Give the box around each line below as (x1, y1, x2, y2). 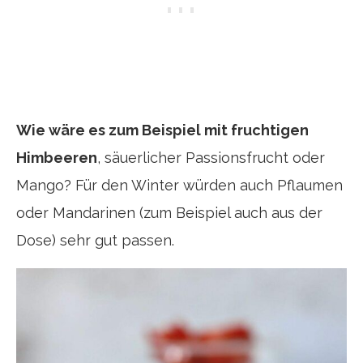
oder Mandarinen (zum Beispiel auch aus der (16, 203, 322, 221)
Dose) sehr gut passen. (16, 231, 174, 249)
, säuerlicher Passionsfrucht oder (97, 148, 325, 166)
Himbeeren (16, 148, 97, 166)
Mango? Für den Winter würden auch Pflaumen (16, 176, 343, 194)
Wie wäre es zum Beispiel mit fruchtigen (16, 121, 309, 139)
